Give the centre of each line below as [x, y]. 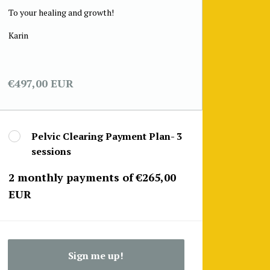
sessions [51, 151]
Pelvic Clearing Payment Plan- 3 [106, 136]
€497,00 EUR [41, 83]
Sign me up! [96, 255]
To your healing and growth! [61, 12]
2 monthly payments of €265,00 [92, 177]
